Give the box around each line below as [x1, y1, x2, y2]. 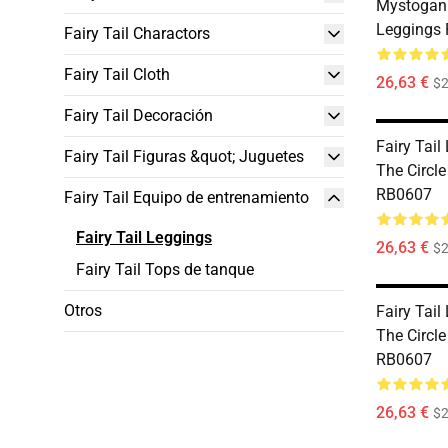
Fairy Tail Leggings [76, 228, 212, 247]
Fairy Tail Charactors [64, 24, 210, 43]
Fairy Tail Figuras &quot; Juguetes [64, 147, 304, 166]
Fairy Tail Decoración [64, 106, 213, 125]
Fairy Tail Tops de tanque [76, 260, 254, 279]
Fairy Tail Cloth [64, 65, 170, 84]
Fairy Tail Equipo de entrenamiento [64, 188, 309, 207]
